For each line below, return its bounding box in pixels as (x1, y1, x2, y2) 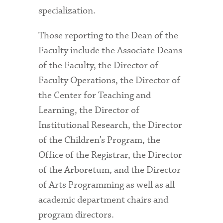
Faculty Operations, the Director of (38, 74, 181, 87)
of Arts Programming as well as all (38, 179, 175, 192)
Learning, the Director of (38, 104, 140, 117)
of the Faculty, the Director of (38, 59, 159, 72)
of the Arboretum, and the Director (38, 164, 181, 177)
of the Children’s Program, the (38, 134, 161, 147)
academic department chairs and (38, 194, 169, 207)
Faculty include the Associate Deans (38, 44, 183, 57)
